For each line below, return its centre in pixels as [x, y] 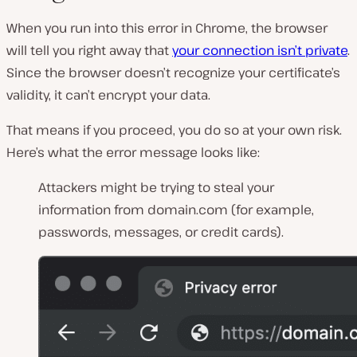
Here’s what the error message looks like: [133, 152]
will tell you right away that [89, 50]
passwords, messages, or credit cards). [161, 231]
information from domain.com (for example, [176, 209]
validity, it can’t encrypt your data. [108, 94]
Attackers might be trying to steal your [156, 187]
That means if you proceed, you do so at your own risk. [174, 129]
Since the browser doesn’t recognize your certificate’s [173, 72]
